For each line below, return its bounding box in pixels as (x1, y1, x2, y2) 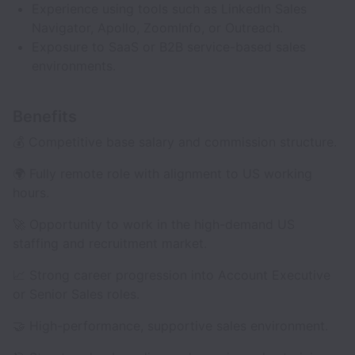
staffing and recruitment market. (13, 235, 207, 251)
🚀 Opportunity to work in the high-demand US (13, 216, 295, 232)
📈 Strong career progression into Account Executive (13, 267, 330, 283)
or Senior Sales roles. (13, 286, 139, 302)
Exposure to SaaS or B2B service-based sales (32, 39, 306, 55)
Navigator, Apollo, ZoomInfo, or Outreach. (32, 20, 283, 36)
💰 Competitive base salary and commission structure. (13, 134, 337, 150)
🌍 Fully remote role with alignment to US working (13, 166, 312, 181)
